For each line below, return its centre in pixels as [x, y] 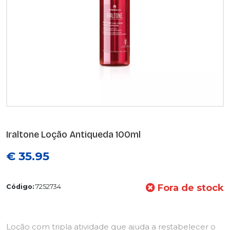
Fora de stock [189, 188]
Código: [20, 187]
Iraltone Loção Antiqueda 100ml [73, 135]
